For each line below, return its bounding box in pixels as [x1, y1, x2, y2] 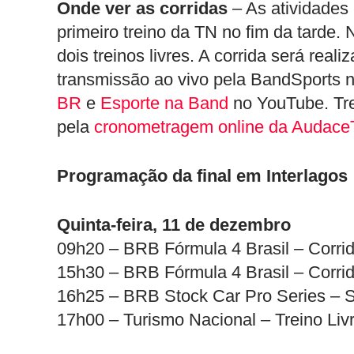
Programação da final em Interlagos [57, 166, 348, 186]
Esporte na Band [100, 93, 233, 113]
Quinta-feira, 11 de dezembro [57, 215, 291, 235]
